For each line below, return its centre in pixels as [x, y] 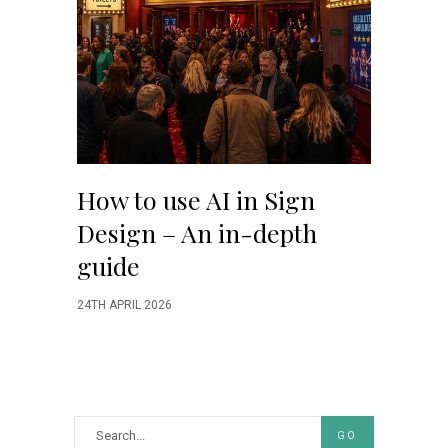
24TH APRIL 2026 [124, 304]
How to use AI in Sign [196, 199]
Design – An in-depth [197, 232]
